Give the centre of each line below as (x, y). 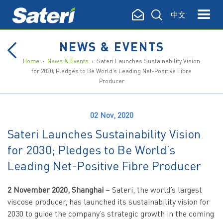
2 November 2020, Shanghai (56, 189)
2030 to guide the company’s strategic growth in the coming (111, 213)
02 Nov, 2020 (111, 115)
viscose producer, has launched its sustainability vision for (109, 201)
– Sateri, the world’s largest (153, 189)
